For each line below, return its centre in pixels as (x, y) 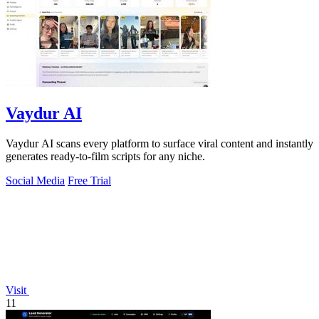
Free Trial (89, 180)
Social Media (35, 180)
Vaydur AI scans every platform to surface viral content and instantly (159, 143)
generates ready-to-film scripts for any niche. (105, 156)
